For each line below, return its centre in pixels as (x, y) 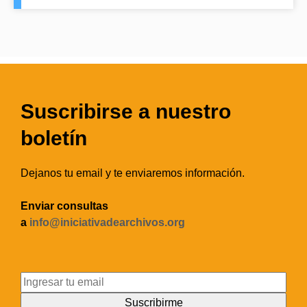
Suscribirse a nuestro (126, 112)
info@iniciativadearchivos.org (107, 223)
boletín (54, 138)
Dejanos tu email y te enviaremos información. (133, 173)
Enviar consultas (64, 206)
